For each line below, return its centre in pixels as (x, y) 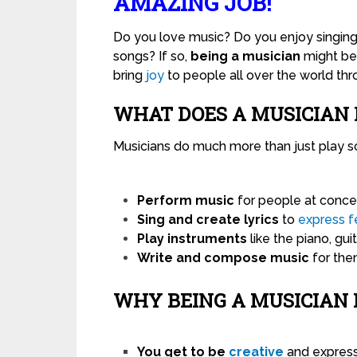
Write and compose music (224, 258)
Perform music (186, 200)
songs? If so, (152, 56)
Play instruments (192, 239)
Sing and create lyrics (208, 220)
